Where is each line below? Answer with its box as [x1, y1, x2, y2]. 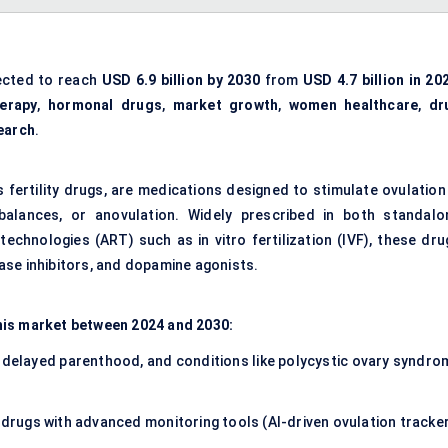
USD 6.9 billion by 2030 [101, 72, 261, 89]
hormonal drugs [48, 97, 162, 114]
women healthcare [288, 97, 419, 114]
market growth [172, 97, 279, 114]
